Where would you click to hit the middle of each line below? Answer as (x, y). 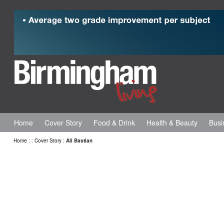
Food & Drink (114, 122)
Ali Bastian (79, 140)
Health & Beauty (172, 122)
